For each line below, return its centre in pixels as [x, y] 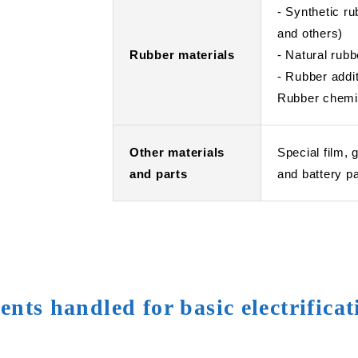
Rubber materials [182, 55]
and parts [158, 174]
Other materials [177, 152]
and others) [310, 33]
